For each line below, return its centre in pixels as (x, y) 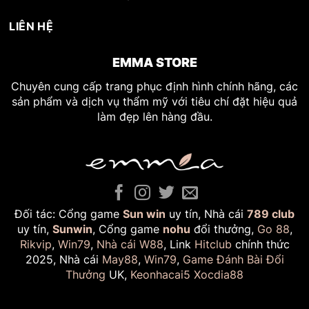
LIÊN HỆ (31, 26)
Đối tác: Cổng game (69, 213)
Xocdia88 (219, 274)
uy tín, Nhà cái (206, 213)
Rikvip (36, 244)
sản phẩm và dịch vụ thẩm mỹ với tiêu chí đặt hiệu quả (154, 102)
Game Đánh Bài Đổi (233, 259)
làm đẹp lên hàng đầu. (154, 117)
